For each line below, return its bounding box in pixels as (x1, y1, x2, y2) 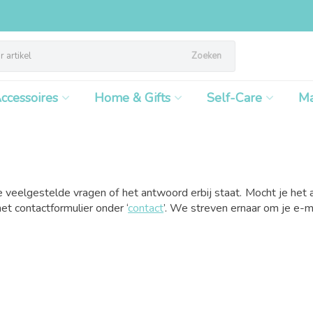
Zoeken (191, 50, 222, 62)
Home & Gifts (94, 89, 170, 106)
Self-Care (207, 89, 262, 106)
